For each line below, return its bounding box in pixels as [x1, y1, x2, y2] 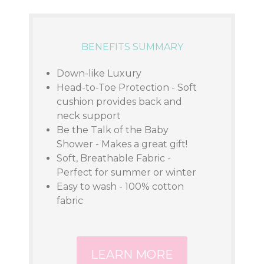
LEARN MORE [91, 247, 173, 262]
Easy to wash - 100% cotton [57, 181, 184, 192]
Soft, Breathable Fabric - [57, 153, 171, 164]
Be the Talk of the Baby [57, 124, 169, 136]
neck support [57, 110, 121, 121]
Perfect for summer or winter [57, 167, 197, 178]
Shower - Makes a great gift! [57, 138, 188, 150]
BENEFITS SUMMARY [81, 41, 183, 52]
